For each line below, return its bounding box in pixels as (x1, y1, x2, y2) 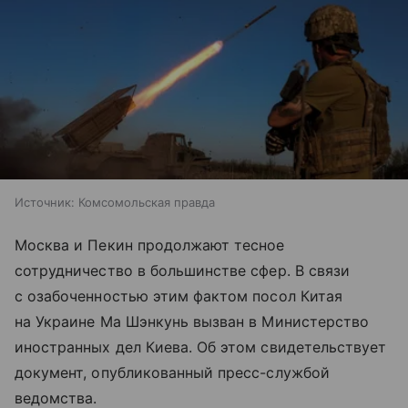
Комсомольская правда (78, 194, 215, 209)
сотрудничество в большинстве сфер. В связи (15, 260, 351, 280)
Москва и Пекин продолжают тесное (15, 235, 285, 254)
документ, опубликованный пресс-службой (15, 362, 330, 382)
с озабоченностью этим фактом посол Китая (15, 286, 342, 305)
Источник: (15, 194, 75, 209)
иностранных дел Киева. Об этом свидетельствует (15, 337, 387, 356)
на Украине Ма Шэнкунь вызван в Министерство (15, 311, 370, 331)
